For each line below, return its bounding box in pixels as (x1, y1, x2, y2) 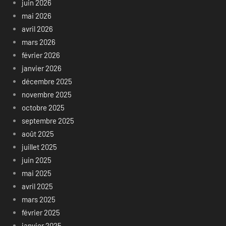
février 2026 (21, 50, 60, 60)
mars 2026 (21, 37, 55, 47)
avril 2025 (21, 182, 53, 191)
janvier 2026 (21, 64, 62, 73)
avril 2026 (21, 24, 53, 34)
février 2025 (21, 208, 60, 217)
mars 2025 (21, 195, 55, 204)
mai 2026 (21, 11, 51, 21)
